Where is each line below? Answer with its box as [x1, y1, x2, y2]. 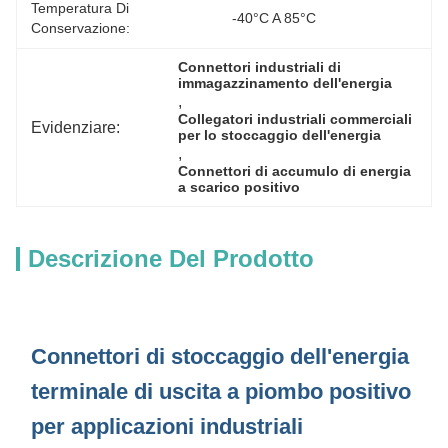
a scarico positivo [178, 179, 301, 195]
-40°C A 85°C [232, 10, 316, 26]
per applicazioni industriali [31, 414, 303, 439]
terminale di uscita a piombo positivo [31, 379, 411, 404]
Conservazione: [31, 20, 130, 36]
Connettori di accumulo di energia [178, 163, 412, 179]
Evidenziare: [31, 118, 120, 136]
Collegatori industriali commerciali [178, 111, 413, 127]
